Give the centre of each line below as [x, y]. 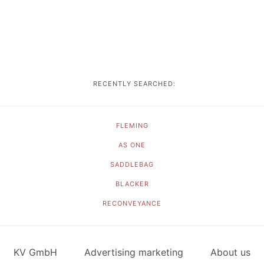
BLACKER [132, 184]
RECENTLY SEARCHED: [132, 84]
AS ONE [132, 145]
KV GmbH [35, 252]
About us [230, 252]
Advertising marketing [134, 252]
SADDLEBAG [132, 164]
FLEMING [132, 126]
